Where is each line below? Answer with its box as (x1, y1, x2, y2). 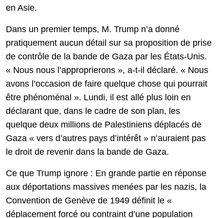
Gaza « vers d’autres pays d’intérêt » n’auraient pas (6, 133, 206, 144)
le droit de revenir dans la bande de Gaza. (6, 147, 169, 157)
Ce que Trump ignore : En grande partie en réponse (6, 168, 206, 179)
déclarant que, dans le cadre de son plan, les (6, 106, 180, 116)
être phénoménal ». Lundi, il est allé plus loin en (6, 92, 191, 103)
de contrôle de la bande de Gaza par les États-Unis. (6, 52, 207, 62)
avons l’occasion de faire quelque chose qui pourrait (6, 79, 207, 89)
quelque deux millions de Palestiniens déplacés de (6, 120, 201, 130)
